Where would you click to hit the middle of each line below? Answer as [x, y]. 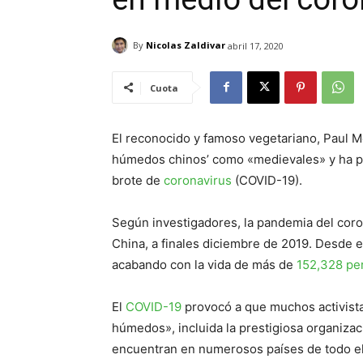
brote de [138, 180]
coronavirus [198, 180]
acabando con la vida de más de [204, 264]
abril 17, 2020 [256, 45]
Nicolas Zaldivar [186, 45]
